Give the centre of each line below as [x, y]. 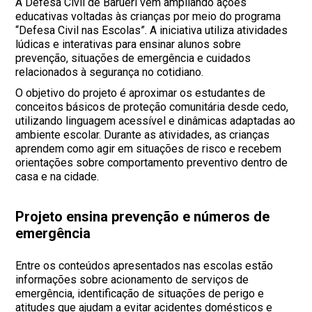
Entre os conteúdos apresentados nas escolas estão [145, 265]
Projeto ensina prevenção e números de [143, 216]
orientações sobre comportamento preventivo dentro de [152, 162]
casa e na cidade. [57, 176]
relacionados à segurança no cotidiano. [110, 72]
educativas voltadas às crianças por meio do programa [148, 16]
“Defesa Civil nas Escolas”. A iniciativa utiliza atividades [152, 30]
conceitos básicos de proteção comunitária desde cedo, [152, 107]
